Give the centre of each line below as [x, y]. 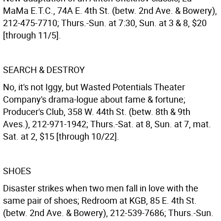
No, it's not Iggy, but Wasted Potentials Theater [94, 87]
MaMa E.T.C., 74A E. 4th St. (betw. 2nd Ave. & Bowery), [110, 10]
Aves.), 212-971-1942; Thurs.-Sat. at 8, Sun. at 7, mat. [107, 124]
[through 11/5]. [32, 35]
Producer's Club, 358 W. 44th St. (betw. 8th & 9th [97, 111]
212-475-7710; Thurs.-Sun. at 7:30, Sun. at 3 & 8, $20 [105, 23]
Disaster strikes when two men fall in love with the [101, 188]
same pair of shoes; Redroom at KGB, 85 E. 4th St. [100, 200]
